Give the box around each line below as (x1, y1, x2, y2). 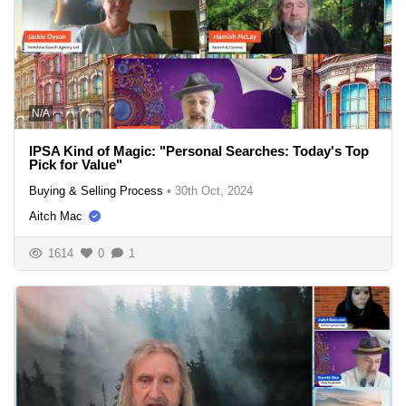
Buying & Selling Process (29, 183, 163, 198)
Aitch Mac (29, 208, 82, 223)
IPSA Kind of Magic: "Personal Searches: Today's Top (29, 142, 369, 159)
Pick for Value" (29, 156, 122, 172)
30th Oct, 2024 (175, 183, 253, 198)
